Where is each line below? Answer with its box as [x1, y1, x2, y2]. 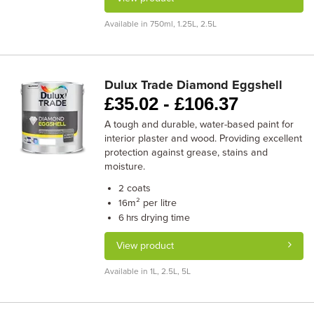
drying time [138, 212, 191, 224]
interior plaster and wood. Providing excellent [104, 132, 303, 144]
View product [116, 240, 175, 252]
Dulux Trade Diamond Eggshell [104, 77, 283, 93]
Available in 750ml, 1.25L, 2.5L [104, 19, 217, 29]
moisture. [104, 161, 146, 172]
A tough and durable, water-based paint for [104, 118, 294, 130]
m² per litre [128, 197, 177, 209]
